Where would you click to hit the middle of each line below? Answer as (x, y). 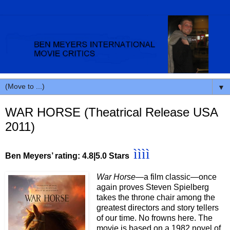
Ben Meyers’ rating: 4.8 (49, 156)
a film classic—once (180, 177)
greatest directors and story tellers (158, 207)
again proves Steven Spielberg (153, 187)
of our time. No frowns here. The (155, 218)
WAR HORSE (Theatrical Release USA (111, 112)
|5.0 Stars (111, 156)
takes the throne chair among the (156, 197)
